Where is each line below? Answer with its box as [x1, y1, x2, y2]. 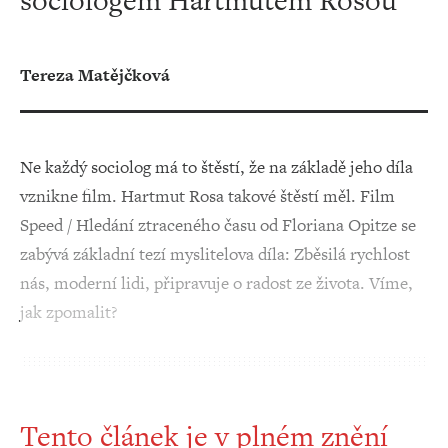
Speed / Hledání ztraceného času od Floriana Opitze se [20, 213, 416, 237]
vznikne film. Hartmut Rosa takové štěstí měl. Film [20, 184, 395, 208]
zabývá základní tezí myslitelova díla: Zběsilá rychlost [20, 242, 410, 266]
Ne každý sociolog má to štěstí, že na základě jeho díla [20, 155, 413, 179]
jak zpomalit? [20, 300, 117, 324]
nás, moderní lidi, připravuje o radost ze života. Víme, [20, 271, 413, 295]
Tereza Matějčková [20, 63, 170, 87]
